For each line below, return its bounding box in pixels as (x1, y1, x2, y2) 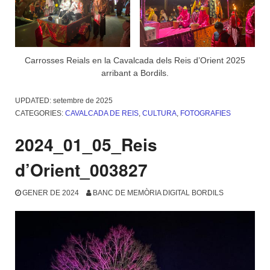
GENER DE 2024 (22, 188, 79, 197)
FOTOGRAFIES (180, 109, 231, 118)
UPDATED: (15, 96, 53, 105)
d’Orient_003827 (15, 157, 148, 183)
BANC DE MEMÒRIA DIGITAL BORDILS (92, 188, 224, 197)
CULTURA (142, 109, 177, 118)
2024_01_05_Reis (15, 132, 157, 157)
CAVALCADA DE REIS (65, 109, 139, 118)
